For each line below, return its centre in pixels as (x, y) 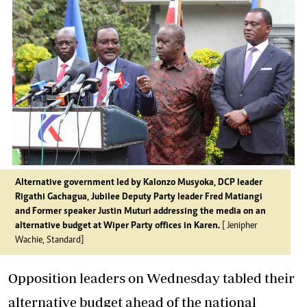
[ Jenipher (239, 226)
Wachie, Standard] (49, 241)
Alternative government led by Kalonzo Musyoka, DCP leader (139, 183)
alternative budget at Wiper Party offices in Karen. (118, 226)
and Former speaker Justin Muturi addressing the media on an (140, 212)
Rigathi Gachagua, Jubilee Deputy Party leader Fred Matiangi (139, 197)
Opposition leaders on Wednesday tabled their (151, 278)
